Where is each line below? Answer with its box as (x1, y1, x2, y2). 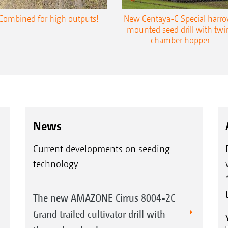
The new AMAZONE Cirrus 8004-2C (33, 192, 175, 204)
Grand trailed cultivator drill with (33, 208, 165, 220)
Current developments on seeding (33, 143, 170, 155)
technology (33, 158, 78, 170)
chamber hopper (151, 34, 210, 45)
